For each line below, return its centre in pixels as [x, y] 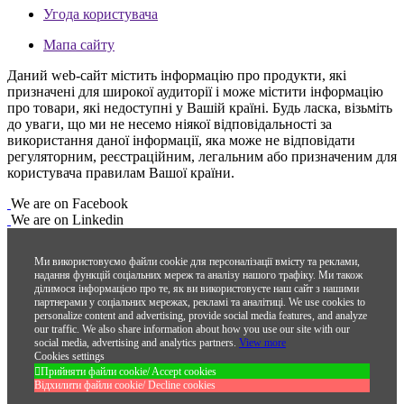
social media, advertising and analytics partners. [135, 343]
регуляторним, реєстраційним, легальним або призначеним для [202, 157]
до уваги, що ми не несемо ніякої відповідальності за [170, 124]
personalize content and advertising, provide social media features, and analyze [201, 316]
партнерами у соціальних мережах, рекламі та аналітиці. [160, 303]
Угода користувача [101, 14]
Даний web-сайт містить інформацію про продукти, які [177, 76]
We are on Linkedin [67, 220]
